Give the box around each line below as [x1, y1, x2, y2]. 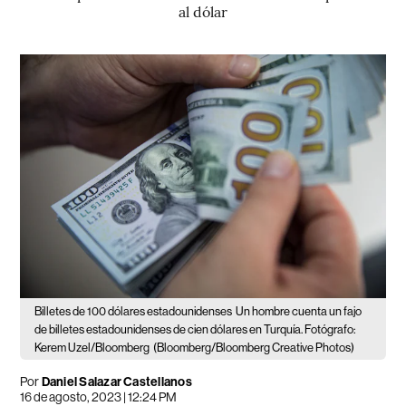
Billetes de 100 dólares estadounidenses [34, 304, 233, 318]
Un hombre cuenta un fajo [236, 304, 362, 318]
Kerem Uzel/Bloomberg [34, 340, 150, 354]
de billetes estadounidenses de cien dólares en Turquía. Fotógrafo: [34, 322, 356, 336]
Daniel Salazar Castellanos [41, 373, 192, 390]
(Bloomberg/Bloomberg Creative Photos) [153, 340, 355, 354]
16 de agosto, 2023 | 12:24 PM [20, 389, 178, 404]
